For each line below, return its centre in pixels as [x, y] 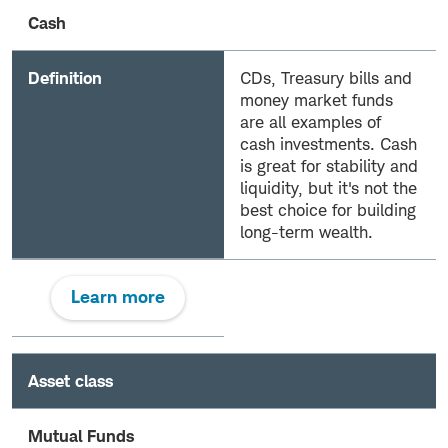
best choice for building [328, 209]
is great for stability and [329, 165]
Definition [65, 77]
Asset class [70, 380]
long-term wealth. [306, 231]
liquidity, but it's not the [328, 187]
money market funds [316, 99]
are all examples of [310, 121]
